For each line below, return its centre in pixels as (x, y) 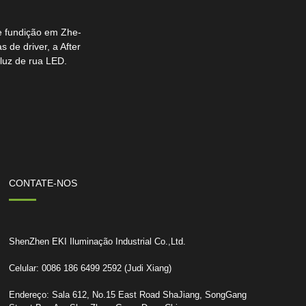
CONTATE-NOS (43, 183)
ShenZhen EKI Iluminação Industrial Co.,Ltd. (97, 241)
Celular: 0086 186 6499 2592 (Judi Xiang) (90, 268)
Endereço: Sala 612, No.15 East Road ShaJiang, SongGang (127, 294)
